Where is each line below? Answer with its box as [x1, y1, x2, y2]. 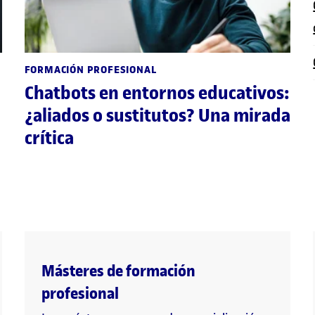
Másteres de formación [41, 260, 195, 282]
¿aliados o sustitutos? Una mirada [24, 104, 290, 128]
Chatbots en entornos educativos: [24, 82, 290, 105]
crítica [24, 127, 74, 150]
